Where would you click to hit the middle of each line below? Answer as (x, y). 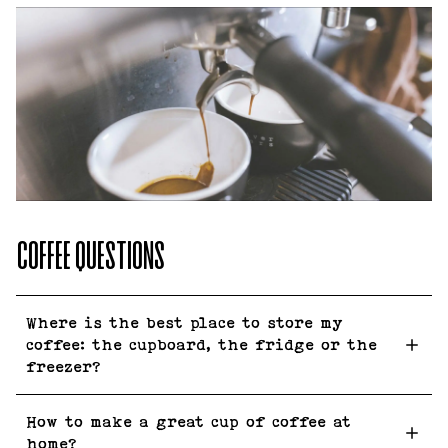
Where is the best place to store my (184, 322)
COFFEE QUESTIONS (90, 257)
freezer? (63, 366)
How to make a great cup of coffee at (188, 421)
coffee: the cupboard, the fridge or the (201, 344)
